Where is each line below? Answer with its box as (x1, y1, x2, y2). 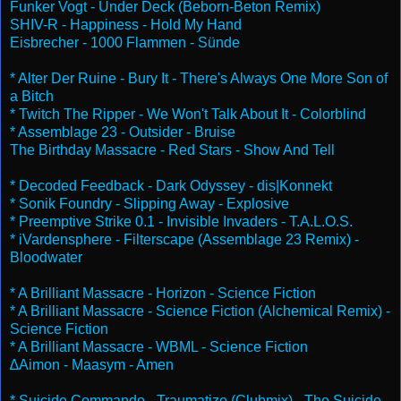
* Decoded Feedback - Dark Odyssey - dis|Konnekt (10, 177, 332, 193)
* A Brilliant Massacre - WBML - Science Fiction (10, 338, 308, 354)
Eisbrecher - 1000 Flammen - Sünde (10, 34, 240, 50)
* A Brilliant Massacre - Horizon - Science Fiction (10, 285, 316, 301)
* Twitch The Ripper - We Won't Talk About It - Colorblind (10, 106, 366, 122)
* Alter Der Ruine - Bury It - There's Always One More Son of (10, 70, 388, 86)
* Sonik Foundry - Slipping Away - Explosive (10, 195, 289, 211)
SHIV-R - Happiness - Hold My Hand (10, 16, 242, 32)
